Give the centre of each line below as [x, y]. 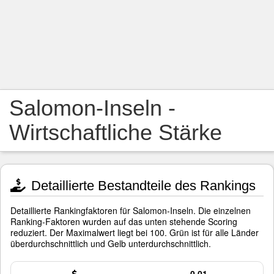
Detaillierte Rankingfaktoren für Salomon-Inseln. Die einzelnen [131, 210]
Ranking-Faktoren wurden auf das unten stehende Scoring [124, 221]
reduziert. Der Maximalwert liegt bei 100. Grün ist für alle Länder [135, 232]
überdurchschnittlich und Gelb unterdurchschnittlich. [111, 243]
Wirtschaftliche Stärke [116, 132]
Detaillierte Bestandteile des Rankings [142, 186]
